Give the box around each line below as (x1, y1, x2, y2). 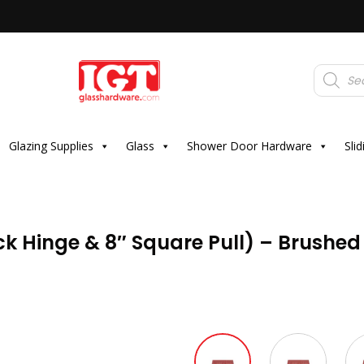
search (313, 71, 350, 87)
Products (313, 61, 360, 76)
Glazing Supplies (8, 138, 93, 154)
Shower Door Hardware (186, 138, 312, 154)
